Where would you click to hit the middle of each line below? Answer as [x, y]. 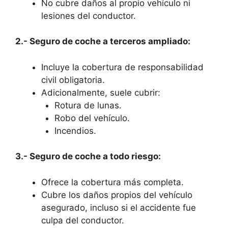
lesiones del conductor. [89, 16]
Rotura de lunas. [88, 105]
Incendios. [75, 131]
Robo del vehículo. [92, 118]
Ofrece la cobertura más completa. [112, 182]
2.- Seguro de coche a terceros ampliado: [103, 41]
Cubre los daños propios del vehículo [117, 195]
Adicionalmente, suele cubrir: [101, 92]
